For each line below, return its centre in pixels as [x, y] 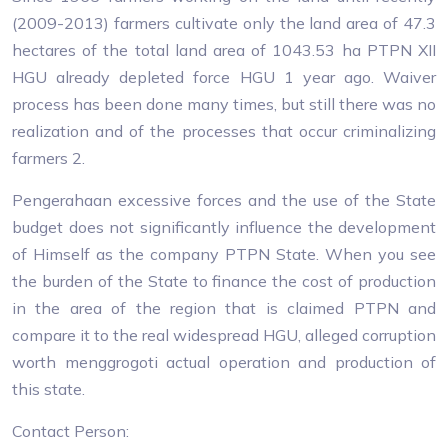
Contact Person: [70, 431]
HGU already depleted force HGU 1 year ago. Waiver [224, 77]
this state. [48, 389]
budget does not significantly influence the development [224, 227]
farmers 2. [48, 158]
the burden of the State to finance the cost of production [224, 281]
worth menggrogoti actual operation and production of [224, 362]
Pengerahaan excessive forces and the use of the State [224, 200]
